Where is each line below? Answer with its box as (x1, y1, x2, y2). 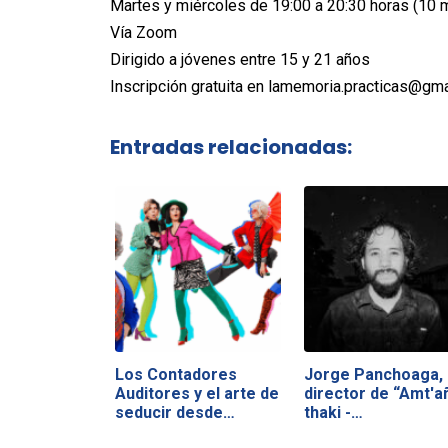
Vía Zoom (109, 23, 177, 42)
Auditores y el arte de (114, 383, 279, 403)
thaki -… (303, 402, 363, 422)
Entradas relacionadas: (109, 132, 352, 161)
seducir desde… (114, 402, 235, 422)
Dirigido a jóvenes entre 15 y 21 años (109, 50, 370, 69)
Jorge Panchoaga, (303, 364, 443, 384)
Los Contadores (114, 364, 237, 384)
